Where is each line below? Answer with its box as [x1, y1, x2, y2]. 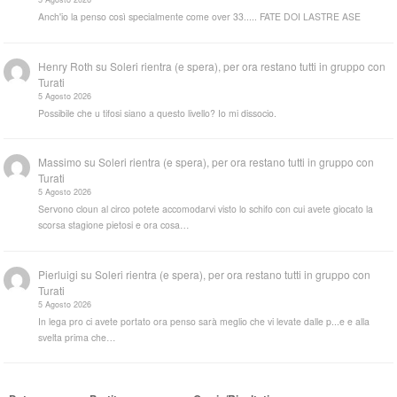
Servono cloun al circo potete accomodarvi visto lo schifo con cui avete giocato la [38, 202, 374, 216]
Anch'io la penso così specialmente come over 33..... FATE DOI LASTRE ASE [38, 10, 362, 24]
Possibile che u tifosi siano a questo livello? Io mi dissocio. [38, 105, 277, 120]
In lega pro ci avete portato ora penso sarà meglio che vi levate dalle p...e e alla [38, 314, 370, 328]
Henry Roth [38, 58, 94, 74]
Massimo [38, 154, 82, 170]
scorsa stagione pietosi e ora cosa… [38, 218, 191, 232]
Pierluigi [38, 266, 79, 282]
